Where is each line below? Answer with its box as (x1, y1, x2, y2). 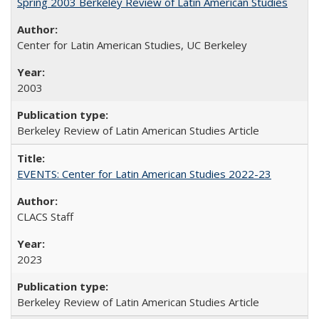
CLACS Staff (17, 209, 73, 224)
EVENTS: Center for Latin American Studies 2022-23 (17, 166, 271, 181)
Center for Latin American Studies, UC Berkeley (17, 37, 247, 52)
